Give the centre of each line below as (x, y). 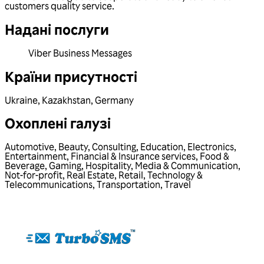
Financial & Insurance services (133, 156)
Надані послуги (57, 29)
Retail (131, 175)
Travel (178, 185)
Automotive (29, 147)
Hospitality (108, 166)
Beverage (25, 166)
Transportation (128, 185)
